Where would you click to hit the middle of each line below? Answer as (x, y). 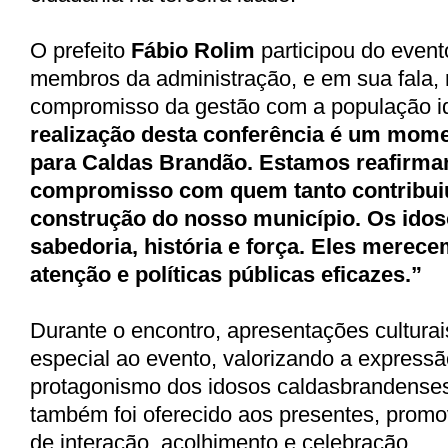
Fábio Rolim (193, 50)
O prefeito (80, 50)
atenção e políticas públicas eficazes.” (226, 274)
